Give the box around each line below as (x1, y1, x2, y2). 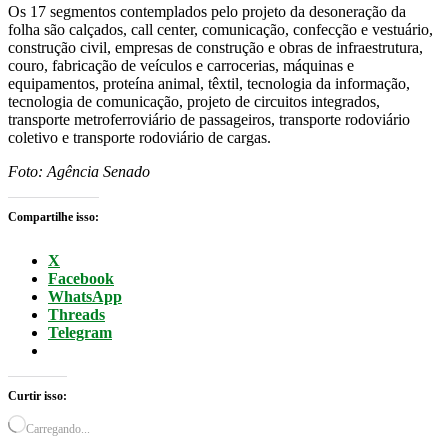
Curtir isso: (8, 389, 67, 404)
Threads (48, 306, 105, 324)
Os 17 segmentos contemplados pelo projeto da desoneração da (8, 3, 406, 21)
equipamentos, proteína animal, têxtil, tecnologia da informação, (8, 75, 410, 93)
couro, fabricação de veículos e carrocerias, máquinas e (8, 57, 354, 75)
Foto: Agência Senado (8, 163, 150, 181)
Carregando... (26, 422, 90, 437)
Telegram (48, 324, 112, 342)
